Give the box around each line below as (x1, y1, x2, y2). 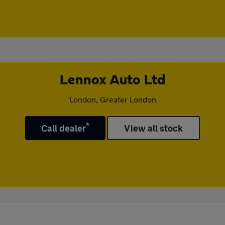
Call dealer (41, 123, 86, 134)
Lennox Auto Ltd (60, 73, 165, 87)
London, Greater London (69, 94, 156, 104)
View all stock (124, 123, 183, 134)
